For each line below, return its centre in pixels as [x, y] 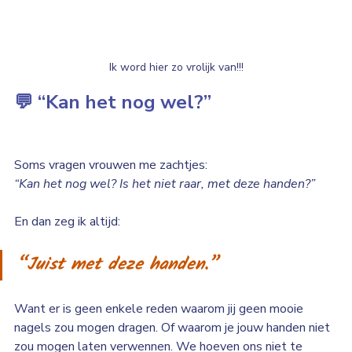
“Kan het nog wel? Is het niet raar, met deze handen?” [165, 184]
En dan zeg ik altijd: [67, 222]
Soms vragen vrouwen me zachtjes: [111, 165]
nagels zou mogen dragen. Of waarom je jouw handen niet [174, 328]
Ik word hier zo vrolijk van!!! [176, 68]
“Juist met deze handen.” [117, 266]
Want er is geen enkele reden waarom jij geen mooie [160, 309]
